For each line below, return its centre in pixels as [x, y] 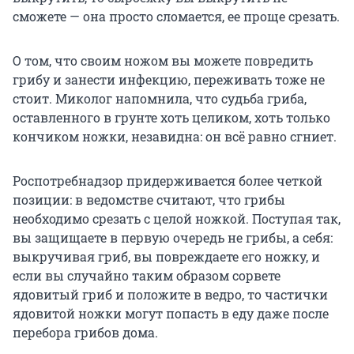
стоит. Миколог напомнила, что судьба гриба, [160, 99]
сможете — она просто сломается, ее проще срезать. [176, 17]
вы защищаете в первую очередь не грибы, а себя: [173, 238]
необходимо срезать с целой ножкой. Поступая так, [177, 219]
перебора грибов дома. [85, 333]
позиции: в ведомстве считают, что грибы [149, 200]
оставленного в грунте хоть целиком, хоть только [171, 118]
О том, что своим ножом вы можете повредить [163, 61]
